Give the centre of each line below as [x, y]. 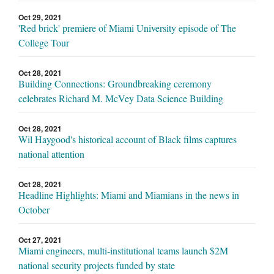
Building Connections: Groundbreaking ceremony [115, 84]
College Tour [44, 43]
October [34, 210]
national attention [51, 154]
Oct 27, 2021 [40, 240]
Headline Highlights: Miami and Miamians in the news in [129, 195]
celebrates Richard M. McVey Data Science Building [121, 98]
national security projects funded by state [97, 265]
